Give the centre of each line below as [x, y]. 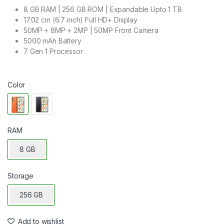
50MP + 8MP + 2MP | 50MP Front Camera [91, 30]
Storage [21, 176]
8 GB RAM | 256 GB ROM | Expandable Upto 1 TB [103, 9]
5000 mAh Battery [52, 41]
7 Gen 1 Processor [53, 51]
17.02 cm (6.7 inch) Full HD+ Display [80, 20]
